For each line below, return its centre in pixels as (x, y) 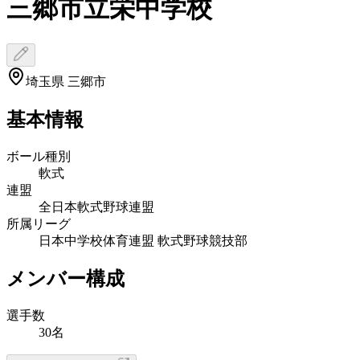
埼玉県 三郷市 (66, 81)
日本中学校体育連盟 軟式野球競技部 (143, 240)
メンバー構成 (65, 278)
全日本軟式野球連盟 (96, 207)
